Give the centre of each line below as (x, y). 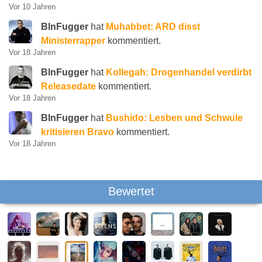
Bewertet (131, 191)
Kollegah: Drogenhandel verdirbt (179, 72)
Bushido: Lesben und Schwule (174, 118)
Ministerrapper (73, 41)
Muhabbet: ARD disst (153, 27)
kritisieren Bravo (77, 132)
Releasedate (68, 86)
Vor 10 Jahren (32, 7)
